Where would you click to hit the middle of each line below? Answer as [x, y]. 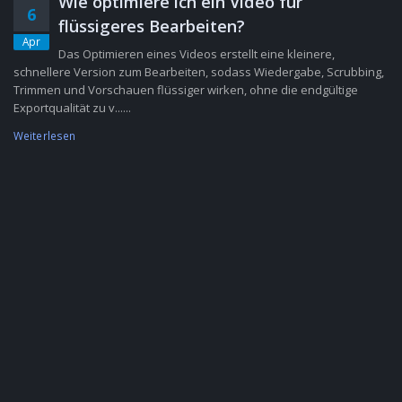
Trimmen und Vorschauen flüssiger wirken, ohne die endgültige [186, 90]
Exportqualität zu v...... [72, 108]
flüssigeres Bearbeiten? [152, 26]
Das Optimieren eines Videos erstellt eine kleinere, [197, 54]
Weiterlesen [45, 135]
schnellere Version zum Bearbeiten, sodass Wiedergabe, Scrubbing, [199, 72]
